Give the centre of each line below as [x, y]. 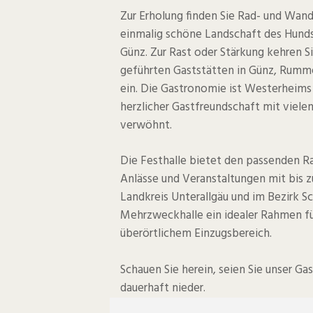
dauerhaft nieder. [163, 288]
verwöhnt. [146, 125]
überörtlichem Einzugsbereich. [196, 234]
